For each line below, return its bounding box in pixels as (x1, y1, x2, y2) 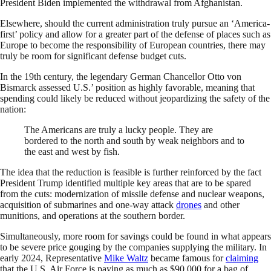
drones (176, 200, 201, 211)
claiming (226, 253, 258, 264)
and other (201, 200, 240, 211)
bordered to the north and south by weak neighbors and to (24, 135, 244, 146)
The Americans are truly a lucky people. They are (24, 125, 213, 135)
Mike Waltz (104, 253, 148, 264)
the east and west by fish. (24, 146, 120, 157)
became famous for (148, 253, 226, 264)
